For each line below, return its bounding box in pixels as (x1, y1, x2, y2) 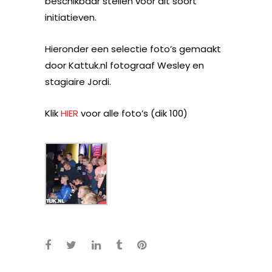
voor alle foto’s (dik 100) (78, 106, 188, 120)
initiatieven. (45, 10, 99, 24)
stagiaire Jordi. (45, 75, 114, 88)
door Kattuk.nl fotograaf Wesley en (45, 58, 204, 72)
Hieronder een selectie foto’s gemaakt (45, 42, 221, 55)
